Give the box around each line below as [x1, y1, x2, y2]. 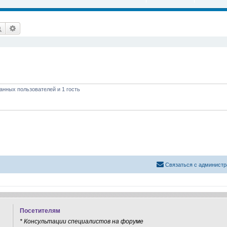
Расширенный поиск [17, 23, 83, 32]
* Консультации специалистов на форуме [20, 218, 143, 225]
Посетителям [20, 207, 60, 214]
